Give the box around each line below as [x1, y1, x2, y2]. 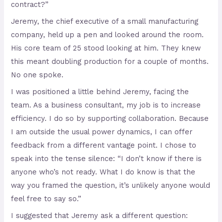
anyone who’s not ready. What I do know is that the [11, 167, 196, 177]
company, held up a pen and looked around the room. [11, 30, 204, 39]
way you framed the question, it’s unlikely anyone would [11, 181, 211, 190]
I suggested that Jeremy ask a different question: [11, 211, 188, 221]
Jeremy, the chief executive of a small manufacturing [11, 16, 199, 26]
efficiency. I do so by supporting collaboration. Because [11, 114, 209, 123]
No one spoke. [11, 70, 64, 79]
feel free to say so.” [11, 194, 82, 204]
